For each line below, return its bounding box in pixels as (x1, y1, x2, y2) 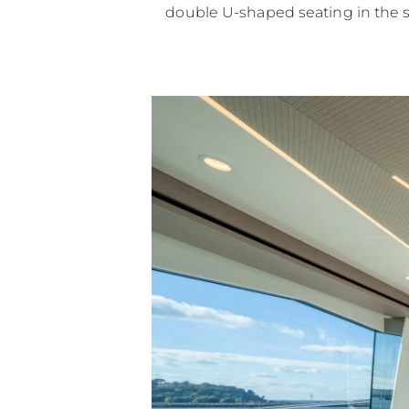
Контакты (282, 302, 345, 320)
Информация (282, 241, 393, 259)
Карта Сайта (282, 275, 363, 292)
